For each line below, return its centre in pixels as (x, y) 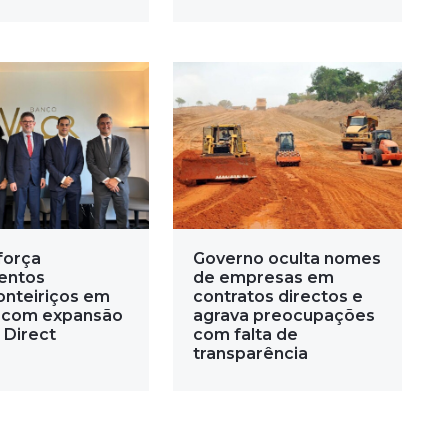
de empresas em (263, 278)
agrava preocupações (283, 316)
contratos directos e (277, 297)
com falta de (245, 335)
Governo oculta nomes (286, 259)
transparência (250, 354)
